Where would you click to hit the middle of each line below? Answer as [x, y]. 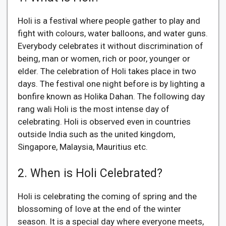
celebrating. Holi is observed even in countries [104, 122]
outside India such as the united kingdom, [96, 134]
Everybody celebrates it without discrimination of [110, 46]
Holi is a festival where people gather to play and [109, 21]
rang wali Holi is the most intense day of [94, 109]
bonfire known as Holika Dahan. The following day [111, 96]
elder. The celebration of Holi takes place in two [107, 71]
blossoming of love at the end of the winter [99, 209]
